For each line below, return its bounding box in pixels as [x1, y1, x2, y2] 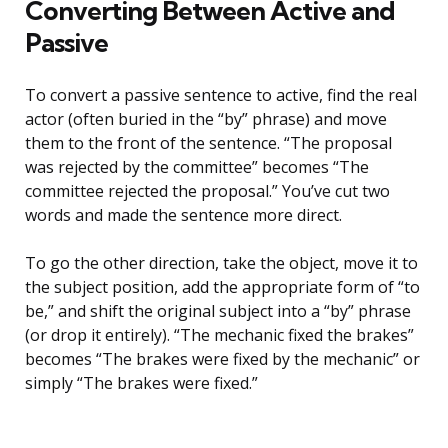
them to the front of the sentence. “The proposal [25, 132, 392, 155]
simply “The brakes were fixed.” [25, 372, 258, 395]
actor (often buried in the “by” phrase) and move [25, 108, 387, 131]
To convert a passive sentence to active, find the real [25, 84, 417, 107]
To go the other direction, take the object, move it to [25, 252, 418, 275]
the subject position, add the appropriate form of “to [25, 276, 420, 299]
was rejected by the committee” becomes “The [25, 156, 369, 179]
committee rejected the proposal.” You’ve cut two [25, 180, 390, 203]
